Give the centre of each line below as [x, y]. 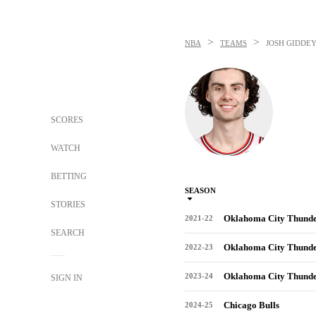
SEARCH [69, 233]
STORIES [68, 205]
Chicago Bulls [251, 305]
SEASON [200, 190]
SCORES [67, 120]
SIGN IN [67, 278]
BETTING [69, 176]
